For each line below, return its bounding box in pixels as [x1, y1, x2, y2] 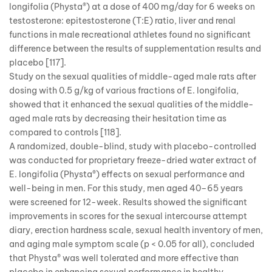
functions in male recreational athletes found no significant [9, 29, 251, 40]
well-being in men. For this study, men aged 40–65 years [9, 182, 243, 194]
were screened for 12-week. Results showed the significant [9, 196, 247, 208]
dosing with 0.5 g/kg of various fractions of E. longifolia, [9, 84, 239, 96]
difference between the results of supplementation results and [9, 42, 261, 54]
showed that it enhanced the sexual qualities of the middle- [9, 98, 254, 110]
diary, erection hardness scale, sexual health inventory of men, [9, 224, 263, 236]
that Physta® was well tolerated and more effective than [9, 252, 239, 263]
